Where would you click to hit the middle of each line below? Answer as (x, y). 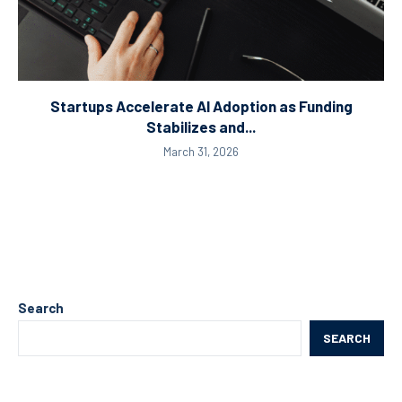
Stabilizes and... (201, 127)
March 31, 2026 (201, 152)
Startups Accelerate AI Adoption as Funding (201, 106)
